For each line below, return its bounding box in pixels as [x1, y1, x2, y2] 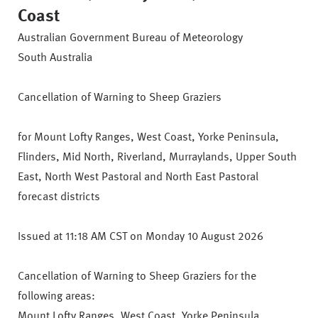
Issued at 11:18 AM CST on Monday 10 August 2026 [18, 231, 263, 243]
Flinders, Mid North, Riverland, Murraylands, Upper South [18, 152, 297, 163]
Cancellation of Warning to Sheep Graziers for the [18, 271, 256, 283]
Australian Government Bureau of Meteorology [18, 33, 243, 44]
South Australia [18, 53, 92, 64]
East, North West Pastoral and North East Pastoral [18, 172, 258, 183]
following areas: [18, 291, 95, 302]
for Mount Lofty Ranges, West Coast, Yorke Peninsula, [18, 132, 279, 143]
